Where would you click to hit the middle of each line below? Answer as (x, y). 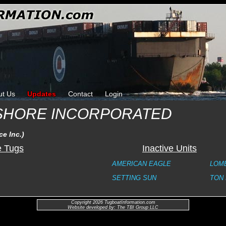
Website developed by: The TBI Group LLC (113, 207)
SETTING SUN (134, 178)
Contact (80, 94)
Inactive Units (169, 148)
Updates (42, 94)
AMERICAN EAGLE (142, 164)
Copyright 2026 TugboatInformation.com (113, 202)
